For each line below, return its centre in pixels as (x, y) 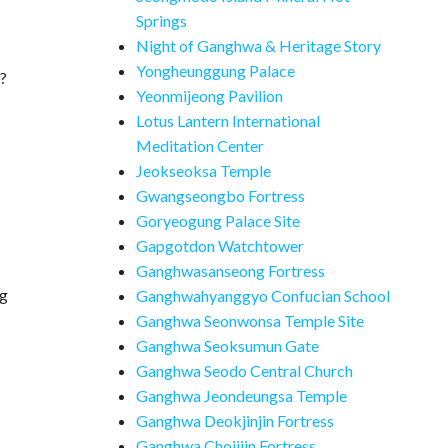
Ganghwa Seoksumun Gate (227, 345)
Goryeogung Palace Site (218, 220)
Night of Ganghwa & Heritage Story (258, 45)
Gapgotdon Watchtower (220, 245)
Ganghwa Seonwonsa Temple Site (250, 320)
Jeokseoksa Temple (203, 170)
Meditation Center (200, 145)
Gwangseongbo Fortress (220, 195)
